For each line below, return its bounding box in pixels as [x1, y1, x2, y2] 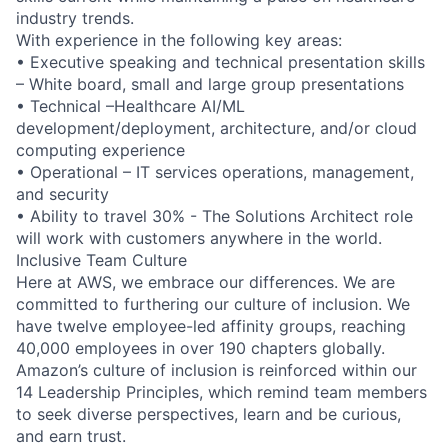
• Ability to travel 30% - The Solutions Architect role [16, 205, 413, 226]
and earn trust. [16, 425, 126, 446]
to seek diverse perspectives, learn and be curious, [16, 403, 401, 424]
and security [16, 183, 109, 204]
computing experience [16, 139, 185, 160]
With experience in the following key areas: [16, 29, 342, 50]
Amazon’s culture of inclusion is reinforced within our [16, 359, 417, 380]
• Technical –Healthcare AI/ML [16, 95, 245, 116]
